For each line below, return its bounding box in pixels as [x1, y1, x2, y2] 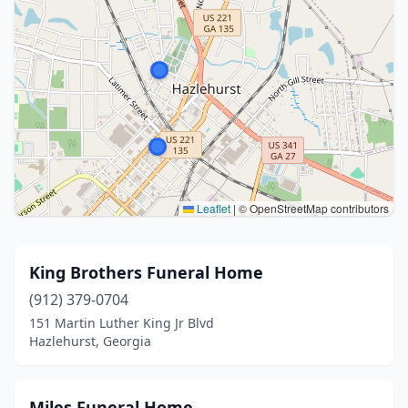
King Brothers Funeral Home [29, 261, 263, 283]
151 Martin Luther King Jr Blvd [29, 314, 214, 331]
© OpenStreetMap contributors [236, 200, 389, 216]
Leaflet [194, 200, 230, 216]
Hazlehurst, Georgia [29, 332, 151, 350]
